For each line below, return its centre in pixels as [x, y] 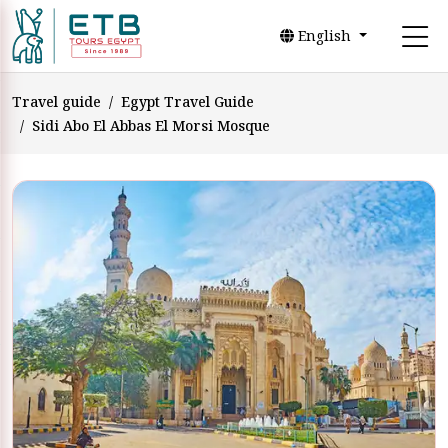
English [325, 36]
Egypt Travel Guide [187, 101]
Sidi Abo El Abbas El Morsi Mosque [151, 125]
